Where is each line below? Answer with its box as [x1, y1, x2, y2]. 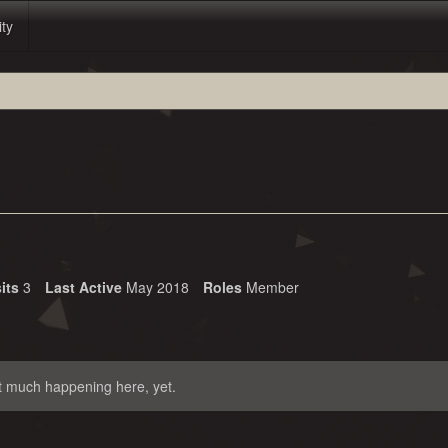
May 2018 [126, 277, 189, 297]
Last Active [45, 277, 122, 297]
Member [246, 277, 299, 297]
